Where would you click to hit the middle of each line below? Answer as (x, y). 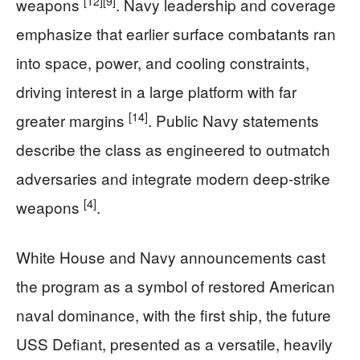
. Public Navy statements (233, 121)
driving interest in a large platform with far (156, 92)
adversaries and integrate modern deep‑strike (173, 178)
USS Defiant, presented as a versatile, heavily (174, 344)
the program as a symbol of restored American (176, 286)
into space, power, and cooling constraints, (163, 63)
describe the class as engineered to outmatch (173, 149)
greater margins (72, 121)
